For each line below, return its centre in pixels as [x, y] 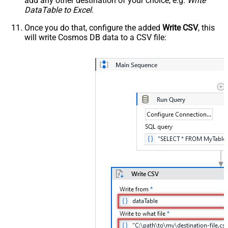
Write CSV [180, 28]
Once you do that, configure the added [93, 28]
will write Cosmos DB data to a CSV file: [95, 38]
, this [206, 28]
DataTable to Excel [58, 10]
